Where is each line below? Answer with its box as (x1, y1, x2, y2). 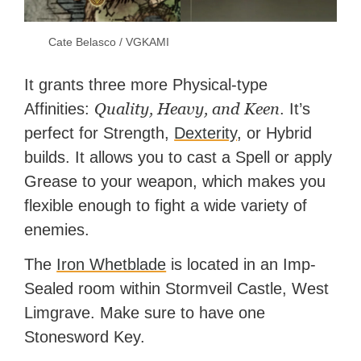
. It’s (280, 99, 311, 118)
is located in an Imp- (166, 255, 317, 273)
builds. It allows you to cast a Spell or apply (24, 147, 333, 166)
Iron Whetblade (56, 255, 167, 273)
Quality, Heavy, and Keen (94, 98, 280, 118)
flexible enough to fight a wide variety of (24, 196, 308, 214)
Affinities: (24, 99, 95, 118)
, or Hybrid (237, 123, 313, 142)
